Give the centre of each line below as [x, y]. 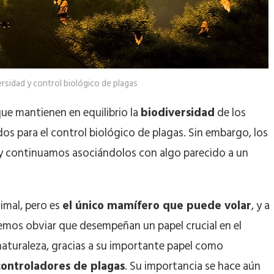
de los [230, 113]
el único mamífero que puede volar [157, 206]
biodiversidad [178, 113]
